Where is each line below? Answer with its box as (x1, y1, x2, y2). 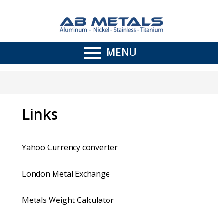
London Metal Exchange (21, 168, 110, 179)
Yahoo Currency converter (21, 142, 118, 153)
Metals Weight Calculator (21, 194, 114, 205)
